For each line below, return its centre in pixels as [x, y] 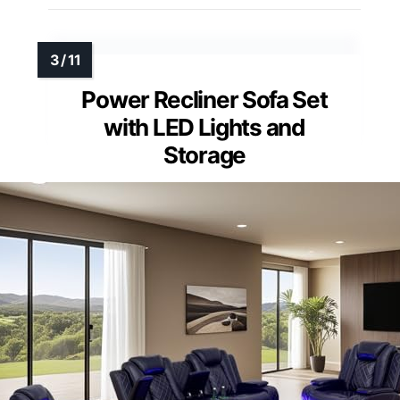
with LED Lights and [204, 128]
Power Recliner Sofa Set [204, 100]
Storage [204, 155]
